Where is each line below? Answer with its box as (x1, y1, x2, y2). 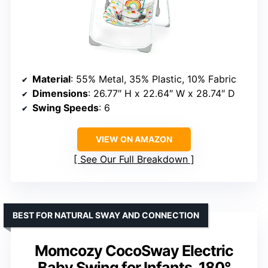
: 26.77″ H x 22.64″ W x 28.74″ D (88, 87, 235, 99)
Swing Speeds (32, 101, 99, 114)
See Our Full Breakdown (80, 153, 188, 165)
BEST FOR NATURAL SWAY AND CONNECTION (13, 209, 199, 220)
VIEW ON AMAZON (96, 133, 172, 144)
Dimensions (32, 87, 88, 99)
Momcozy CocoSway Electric (35, 241, 233, 260)
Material (32, 72, 71, 85)
